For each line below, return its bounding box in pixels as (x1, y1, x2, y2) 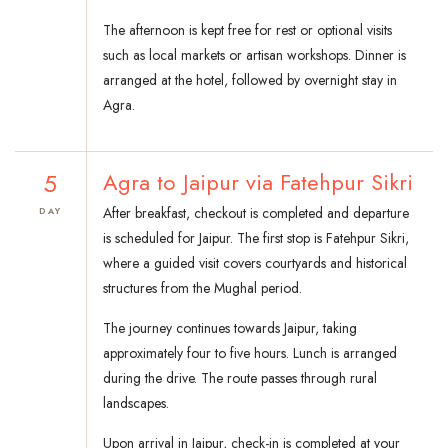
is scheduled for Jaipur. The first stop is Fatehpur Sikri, (103, 228, 409, 249)
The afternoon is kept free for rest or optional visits (103, 20, 392, 41)
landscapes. (103, 393, 169, 414)
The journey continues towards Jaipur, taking (103, 318, 357, 339)
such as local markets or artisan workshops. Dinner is (103, 45, 406, 66)
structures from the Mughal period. (103, 278, 302, 299)
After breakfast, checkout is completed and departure (103, 203, 409, 224)
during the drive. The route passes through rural (103, 368, 377, 389)
